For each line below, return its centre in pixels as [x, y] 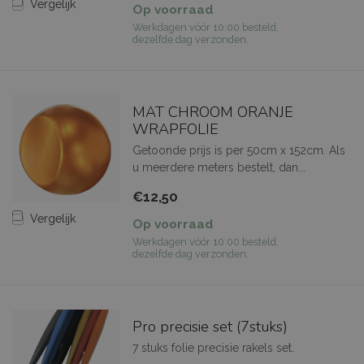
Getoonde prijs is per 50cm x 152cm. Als [238, 150]
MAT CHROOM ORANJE [212, 112]
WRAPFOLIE [175, 129]
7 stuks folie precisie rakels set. [213, 347]
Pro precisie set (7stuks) [210, 326]
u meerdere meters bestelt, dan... [219, 167]
